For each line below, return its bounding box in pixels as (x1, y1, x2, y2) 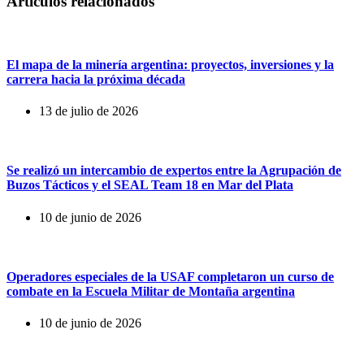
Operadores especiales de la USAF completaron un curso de (6, 270, 334, 284)
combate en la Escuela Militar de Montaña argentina (6, 284, 295, 299)
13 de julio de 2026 (39, 104, 138, 119)
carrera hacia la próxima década (6, 71, 185, 86)
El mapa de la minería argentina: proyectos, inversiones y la (6, 57, 334, 71)
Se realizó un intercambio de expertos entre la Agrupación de (6, 163, 341, 178)
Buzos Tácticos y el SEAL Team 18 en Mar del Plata (6, 178, 293, 193)
